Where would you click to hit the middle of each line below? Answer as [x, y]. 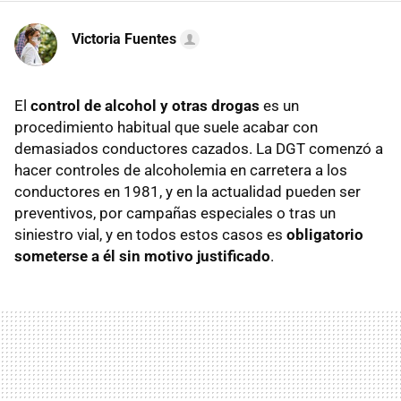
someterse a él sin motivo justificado [142, 256]
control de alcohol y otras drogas [145, 106]
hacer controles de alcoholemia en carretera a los [181, 171]
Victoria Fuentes [124, 39]
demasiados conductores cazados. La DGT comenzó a [199, 149]
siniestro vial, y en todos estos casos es [149, 235]
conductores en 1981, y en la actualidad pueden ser [188, 192]
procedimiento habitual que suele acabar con [166, 128]
